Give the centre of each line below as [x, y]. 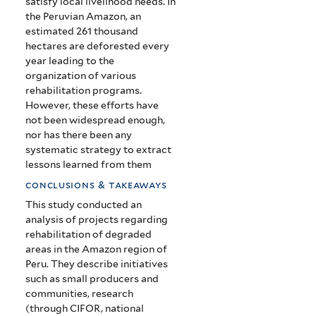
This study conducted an [84, 205]
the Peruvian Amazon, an [84, 16]
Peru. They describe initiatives [97, 264]
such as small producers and [92, 279]
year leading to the [70, 60]
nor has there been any [79, 134]
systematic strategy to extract [99, 149]
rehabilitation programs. [84, 90]
